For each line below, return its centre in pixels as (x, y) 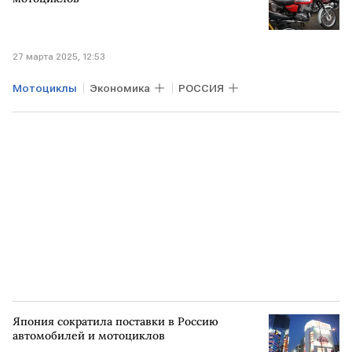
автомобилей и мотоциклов (89, 335)
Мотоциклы (45, 88)
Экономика (120, 88)
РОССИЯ (201, 88)
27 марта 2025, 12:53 (59, 57)
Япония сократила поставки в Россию (115, 321)
